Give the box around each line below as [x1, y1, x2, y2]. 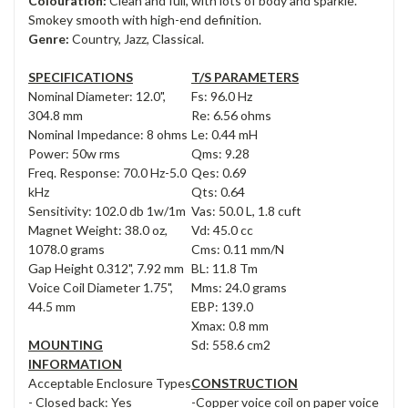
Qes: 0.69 [191, 165, 247, 181]
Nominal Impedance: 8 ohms [28, 127, 188, 143]
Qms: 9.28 [191, 146, 250, 162]
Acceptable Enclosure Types [28, 375, 191, 392]
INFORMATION [28, 356, 122, 372]
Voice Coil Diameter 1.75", [28, 280, 173, 296]
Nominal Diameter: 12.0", [28, 88, 166, 105]
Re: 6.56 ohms [191, 107, 271, 124]
